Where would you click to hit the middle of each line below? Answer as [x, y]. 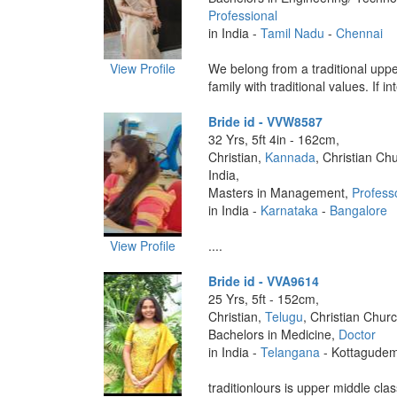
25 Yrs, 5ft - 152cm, [263, 299]
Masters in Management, [280, 192]
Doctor [357, 334]
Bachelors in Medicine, [273, 334]
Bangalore [358, 210]
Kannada [290, 157]
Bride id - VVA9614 [263, 281]
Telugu [284, 316]
